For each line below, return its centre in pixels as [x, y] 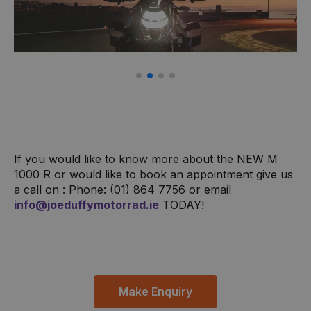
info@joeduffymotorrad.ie [86, 204]
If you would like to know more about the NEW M [146, 159]
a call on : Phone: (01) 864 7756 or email [123, 189]
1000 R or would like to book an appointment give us [153, 174]
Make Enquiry [155, 291]
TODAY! [182, 204]
